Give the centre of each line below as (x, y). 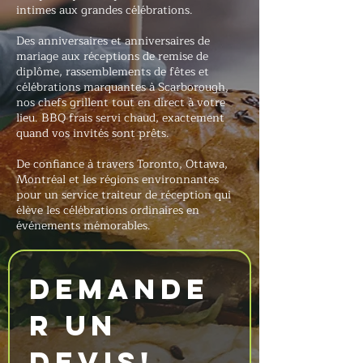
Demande (119, 289)
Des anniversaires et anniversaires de (113, 41)
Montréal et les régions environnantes (117, 179)
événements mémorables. (83, 226)
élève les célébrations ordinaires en (108, 210)
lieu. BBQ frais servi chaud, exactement (120, 118)
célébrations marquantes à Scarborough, (122, 87)
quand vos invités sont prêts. (93, 133)
